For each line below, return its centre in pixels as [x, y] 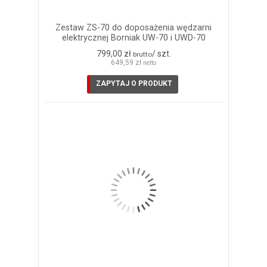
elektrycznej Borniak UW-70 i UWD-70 [133, 38]
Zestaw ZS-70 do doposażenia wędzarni [133, 27]
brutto [142, 54]
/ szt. [161, 53]
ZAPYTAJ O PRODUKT [134, 83]
